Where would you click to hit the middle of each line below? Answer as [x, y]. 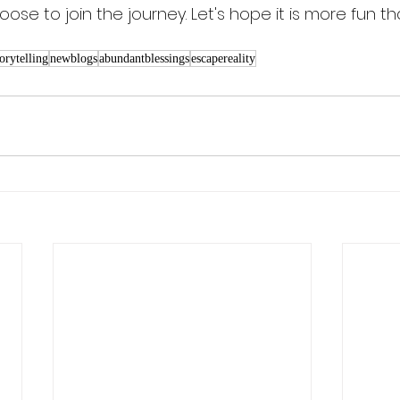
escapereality [223, 59]
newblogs [74, 59]
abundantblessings [144, 59]
